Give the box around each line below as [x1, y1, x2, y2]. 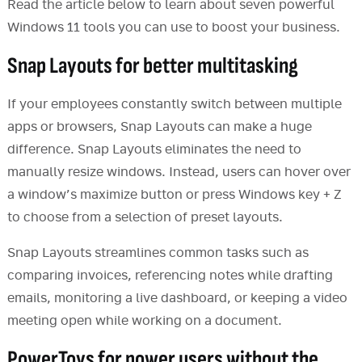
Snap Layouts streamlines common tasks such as [6, 246, 309, 260]
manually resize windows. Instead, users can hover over [6, 166, 351, 179]
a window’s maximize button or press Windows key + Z [6, 188, 342, 202]
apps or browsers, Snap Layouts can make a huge [6, 120, 312, 134]
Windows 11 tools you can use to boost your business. [6, 21, 340, 35]
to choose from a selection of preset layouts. [6, 211, 286, 225]
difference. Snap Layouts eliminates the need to [6, 143, 301, 157]
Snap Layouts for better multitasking [6, 53, 298, 80]
